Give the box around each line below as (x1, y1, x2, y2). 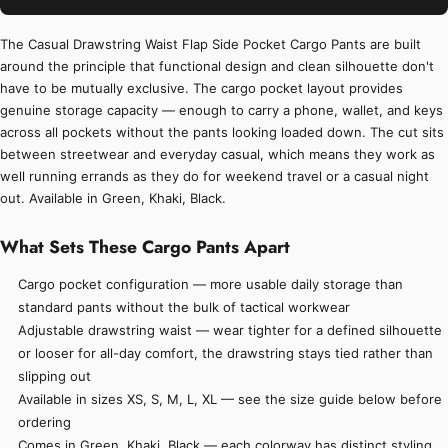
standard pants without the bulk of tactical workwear (18, 299, 351, 316)
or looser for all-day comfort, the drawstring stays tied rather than (18, 345, 434, 362)
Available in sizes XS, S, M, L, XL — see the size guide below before (18, 391, 443, 408)
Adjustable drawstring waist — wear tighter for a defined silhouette (18, 322, 443, 339)
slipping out (18, 368, 92, 385)
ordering (18, 414, 72, 431)
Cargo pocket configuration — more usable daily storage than (18, 276, 404, 293)
